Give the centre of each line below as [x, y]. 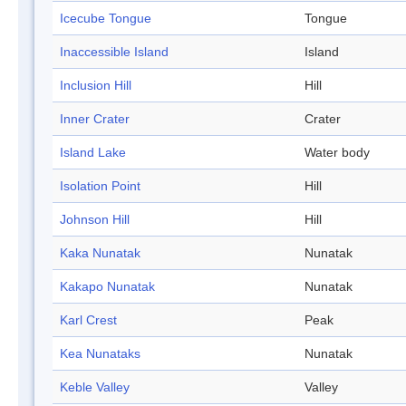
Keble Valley [95, 387]
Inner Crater [95, 119]
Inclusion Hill [96, 86]
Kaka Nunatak [100, 253]
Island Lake [93, 153]
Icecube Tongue [106, 19]
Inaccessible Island [114, 52]
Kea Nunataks [100, 354]
